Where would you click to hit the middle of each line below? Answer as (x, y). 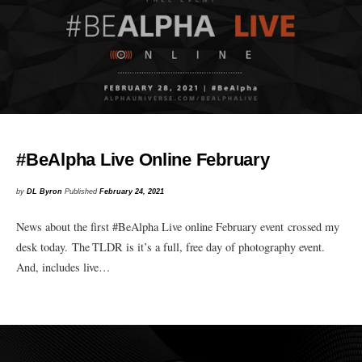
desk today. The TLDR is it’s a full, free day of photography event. (171, 247)
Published (82, 191)
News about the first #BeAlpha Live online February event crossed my (178, 227)
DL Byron (45, 191)
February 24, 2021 (132, 191)
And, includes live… (63, 267)
